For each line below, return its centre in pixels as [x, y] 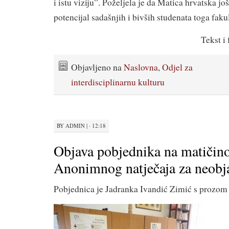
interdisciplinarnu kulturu [118, 82]
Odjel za [177, 67]
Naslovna [141, 67]
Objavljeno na [97, 67]
